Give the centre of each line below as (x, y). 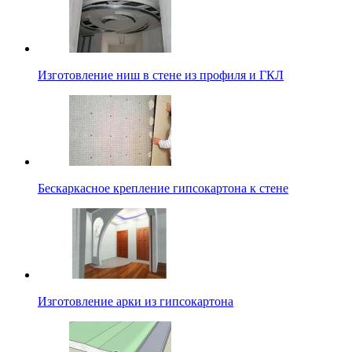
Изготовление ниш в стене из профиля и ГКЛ (161, 75)
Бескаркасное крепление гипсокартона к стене (163, 189)
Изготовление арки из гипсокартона (136, 302)
